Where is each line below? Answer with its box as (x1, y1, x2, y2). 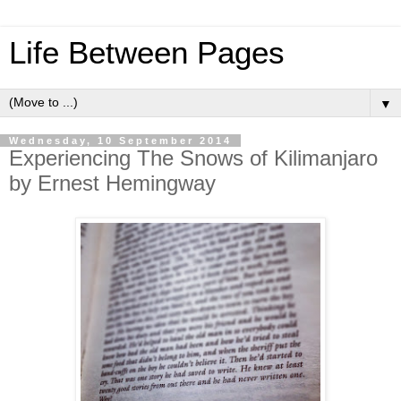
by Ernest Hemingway (9, 171, 216, 195)
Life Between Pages (9, 36, 285, 70)
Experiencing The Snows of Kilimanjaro (9, 146, 378, 170)
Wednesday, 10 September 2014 (9, 135, 232, 146)
